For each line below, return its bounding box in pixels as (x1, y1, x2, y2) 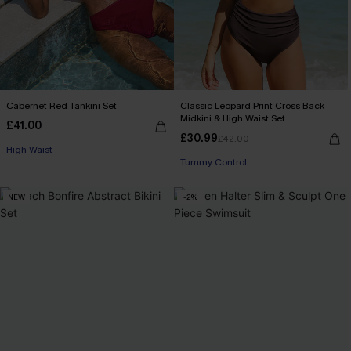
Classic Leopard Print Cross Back (180, 99, 324, 112)
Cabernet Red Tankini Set (6, 99, 117, 112)
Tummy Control (180, 155, 247, 168)
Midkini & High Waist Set (180, 111, 285, 125)
